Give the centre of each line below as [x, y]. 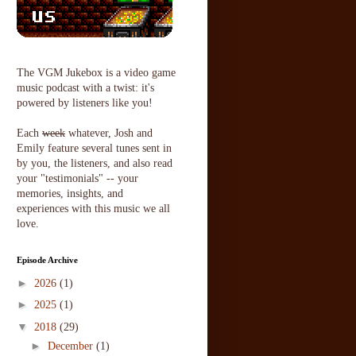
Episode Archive [47, 260]
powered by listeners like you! [85, 103]
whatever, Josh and [109, 133]
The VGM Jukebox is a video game [96, 73]
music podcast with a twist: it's [85, 88]
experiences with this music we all [93, 209]
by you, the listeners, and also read [95, 164]
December [72, 346]
